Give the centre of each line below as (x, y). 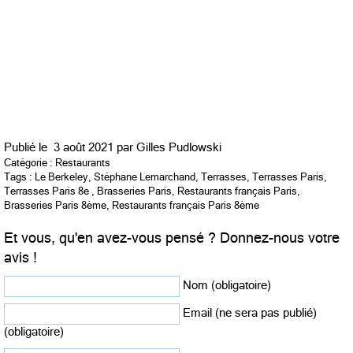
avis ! (20, 257)
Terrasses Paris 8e (46, 191)
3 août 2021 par (95, 147)
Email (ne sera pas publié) (250, 312)
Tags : (19, 176)
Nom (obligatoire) (227, 285)
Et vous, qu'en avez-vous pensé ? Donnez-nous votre (172, 238)
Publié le (29, 147)
